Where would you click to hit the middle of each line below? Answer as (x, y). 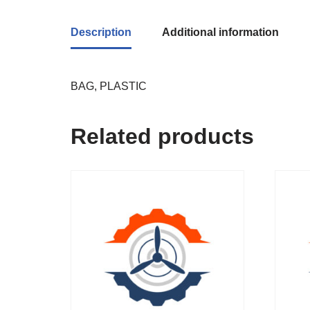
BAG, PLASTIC (109, 86)
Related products (162, 137)
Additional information (220, 33)
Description (101, 33)
